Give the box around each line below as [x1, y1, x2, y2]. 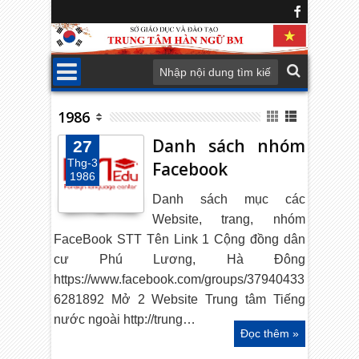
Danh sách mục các [152, 192, 305, 207]
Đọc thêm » [240, 327, 299, 341]
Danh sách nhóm [152, 135, 305, 158]
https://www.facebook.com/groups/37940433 [54, 272, 305, 287]
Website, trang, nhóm [152, 212, 305, 227]
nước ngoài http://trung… [54, 313, 196, 327]
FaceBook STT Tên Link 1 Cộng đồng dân [54, 232, 305, 247]
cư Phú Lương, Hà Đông [54, 252, 305, 267]
